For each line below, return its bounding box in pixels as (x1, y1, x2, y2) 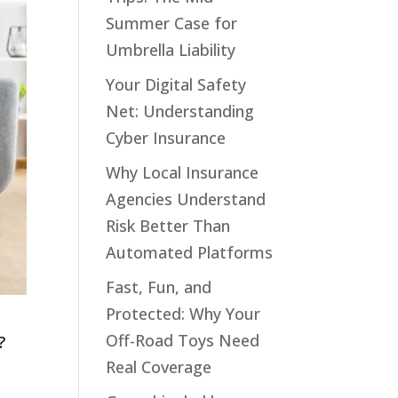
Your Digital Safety (106, 74, 247, 95)
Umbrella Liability (106, 39, 236, 60)
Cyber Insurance (106, 127, 227, 148)
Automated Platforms (106, 242, 274, 263)
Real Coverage (106, 356, 212, 378)
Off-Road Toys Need (106, 330, 260, 351)
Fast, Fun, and (106, 276, 212, 298)
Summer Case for (106, 12, 238, 34)
